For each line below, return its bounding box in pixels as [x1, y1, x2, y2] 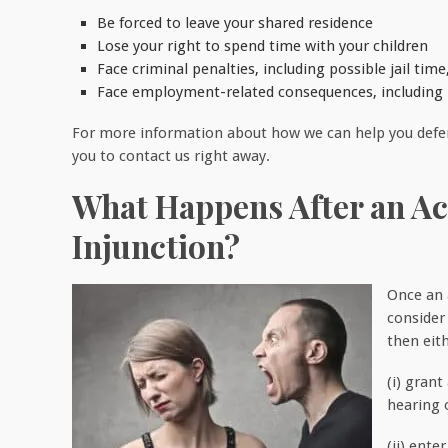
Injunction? [72, 224, 240, 267]
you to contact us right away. [72, 146, 270, 165]
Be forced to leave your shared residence [97, 13, 373, 32]
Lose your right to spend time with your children [97, 36, 428, 55]
